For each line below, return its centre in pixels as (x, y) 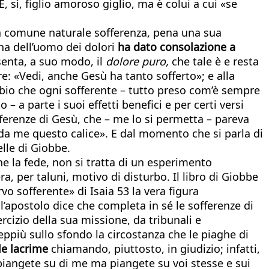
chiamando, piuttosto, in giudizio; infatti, (154, 248)
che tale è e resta (214, 61)
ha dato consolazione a (177, 47)
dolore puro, (137, 61)
